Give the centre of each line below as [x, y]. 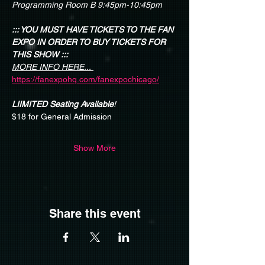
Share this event [95, 213]
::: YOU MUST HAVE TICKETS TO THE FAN [94, 29]
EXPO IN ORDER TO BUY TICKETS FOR [90, 42]
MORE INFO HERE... [51, 67]
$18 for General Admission [62, 116]
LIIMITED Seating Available [63, 104]
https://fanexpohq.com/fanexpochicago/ [85, 79]
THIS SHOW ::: [40, 54]
